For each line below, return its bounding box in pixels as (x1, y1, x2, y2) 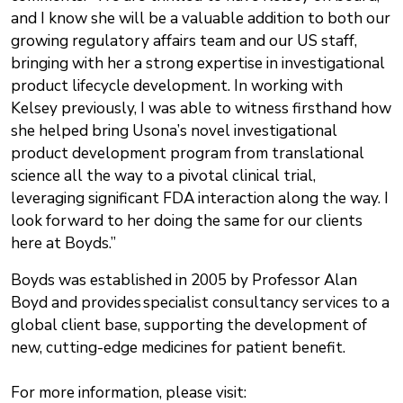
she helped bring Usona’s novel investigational (11, 121, 337, 142)
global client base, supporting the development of (11, 315, 367, 336)
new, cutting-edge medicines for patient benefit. (11, 337, 347, 359)
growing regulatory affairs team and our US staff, (11, 31, 357, 52)
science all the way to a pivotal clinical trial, (11, 166, 316, 187)
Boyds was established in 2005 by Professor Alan (11, 270, 357, 291)
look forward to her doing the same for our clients (11, 210, 363, 232)
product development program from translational (11, 143, 364, 165)
